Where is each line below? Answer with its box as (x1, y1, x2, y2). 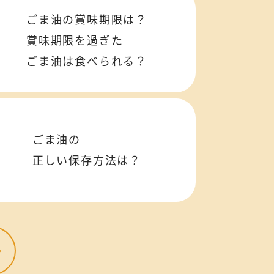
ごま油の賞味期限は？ (26, 13, 147, 26)
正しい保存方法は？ (32, 154, 142, 167)
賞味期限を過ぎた (26, 34, 124, 47)
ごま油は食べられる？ (26, 54, 147, 68)
